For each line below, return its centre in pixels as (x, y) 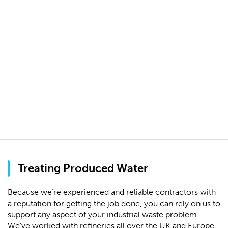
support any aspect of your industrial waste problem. (103, 215)
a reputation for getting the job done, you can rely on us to (114, 203)
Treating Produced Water (83, 168)
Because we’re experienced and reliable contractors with (112, 192)
